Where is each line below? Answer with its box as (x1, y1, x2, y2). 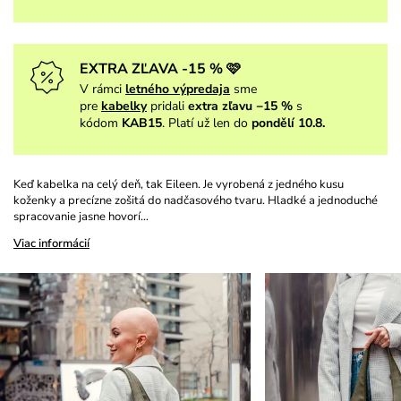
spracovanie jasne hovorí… (13, 209, 149, 226)
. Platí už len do (162, 115, 252, 132)
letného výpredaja (125, 81, 230, 98)
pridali (150, 98, 188, 115)
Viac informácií (13, 235, 90, 252)
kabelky (101, 98, 147, 115)
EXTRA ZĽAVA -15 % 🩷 (80, 59, 241, 80)
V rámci (80, 81, 122, 98)
